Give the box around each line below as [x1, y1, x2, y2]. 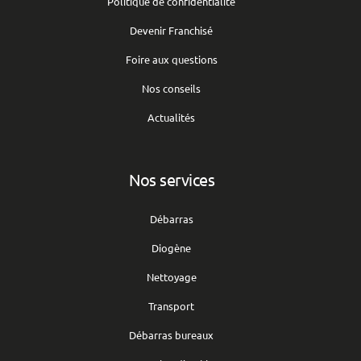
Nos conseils [142, 81, 201, 96]
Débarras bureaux [129, 328, 214, 342]
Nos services [128, 169, 215, 190]
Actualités [147, 110, 196, 125]
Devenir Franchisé [130, 23, 214, 38]
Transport [148, 299, 195, 313]
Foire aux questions [125, 52, 218, 67]
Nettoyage [146, 270, 197, 284]
